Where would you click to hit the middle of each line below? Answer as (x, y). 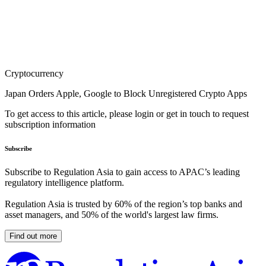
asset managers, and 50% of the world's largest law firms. (112, 215)
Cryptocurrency (34, 74)
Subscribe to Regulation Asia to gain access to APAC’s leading (122, 172)
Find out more (33, 236)
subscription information (50, 125)
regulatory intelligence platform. (64, 183)
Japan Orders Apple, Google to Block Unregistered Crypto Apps (126, 94)
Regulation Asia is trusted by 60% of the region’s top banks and (123, 204)
